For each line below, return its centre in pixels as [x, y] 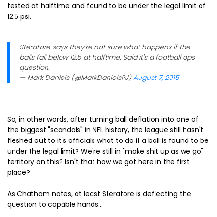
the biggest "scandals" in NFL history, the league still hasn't [105, 130]
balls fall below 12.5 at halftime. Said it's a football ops [107, 57]
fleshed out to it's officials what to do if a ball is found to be [108, 140]
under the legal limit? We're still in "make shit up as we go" [105, 151]
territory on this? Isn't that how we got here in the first [99, 162]
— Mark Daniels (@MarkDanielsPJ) [76, 77]
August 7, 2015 [156, 77]
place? [19, 172]
